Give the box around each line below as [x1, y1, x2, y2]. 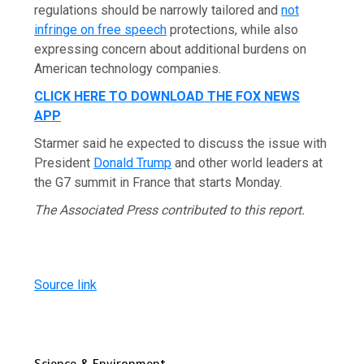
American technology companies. [34, 60, 222, 76]
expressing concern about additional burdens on [34, 41, 307, 57]
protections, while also [167, 21, 299, 37]
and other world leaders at [171, 154, 323, 171]
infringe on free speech [34, 21, 167, 37]
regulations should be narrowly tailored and [34, 2, 282, 18]
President [34, 154, 94, 171]
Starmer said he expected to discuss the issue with [34, 135, 327, 151]
